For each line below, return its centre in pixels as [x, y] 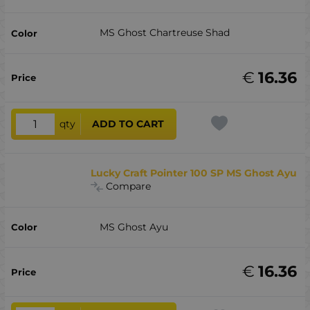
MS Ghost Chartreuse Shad [164, 33]
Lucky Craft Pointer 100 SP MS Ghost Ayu [194, 173]
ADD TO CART [128, 124]
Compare [129, 186]
